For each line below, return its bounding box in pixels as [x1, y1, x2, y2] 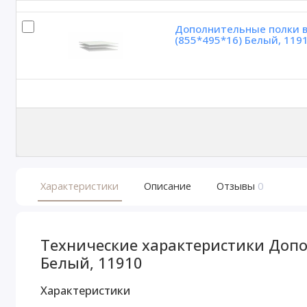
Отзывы [216, 179, 255, 193]
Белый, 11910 [40, 253, 143, 273]
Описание [143, 179, 191, 193]
